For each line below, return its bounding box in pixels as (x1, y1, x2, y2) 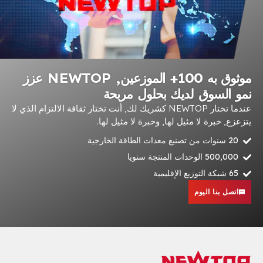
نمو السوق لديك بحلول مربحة (103, 85, 251, 102)
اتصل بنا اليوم (194, 187, 238, 196)
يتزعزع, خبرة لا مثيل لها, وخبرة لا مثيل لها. (97, 115, 251, 127)
